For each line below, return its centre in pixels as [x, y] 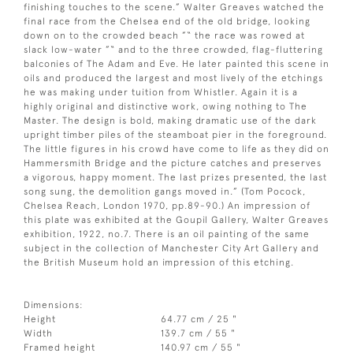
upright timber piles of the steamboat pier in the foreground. [175, 134]
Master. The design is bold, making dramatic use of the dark [170, 120]
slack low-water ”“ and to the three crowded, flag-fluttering [173, 49]
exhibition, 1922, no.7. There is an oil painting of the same [167, 234]
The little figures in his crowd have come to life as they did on [176, 149]
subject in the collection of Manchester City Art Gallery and [171, 248]
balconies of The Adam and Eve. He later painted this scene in [176, 63]
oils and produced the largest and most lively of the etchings [173, 78]
